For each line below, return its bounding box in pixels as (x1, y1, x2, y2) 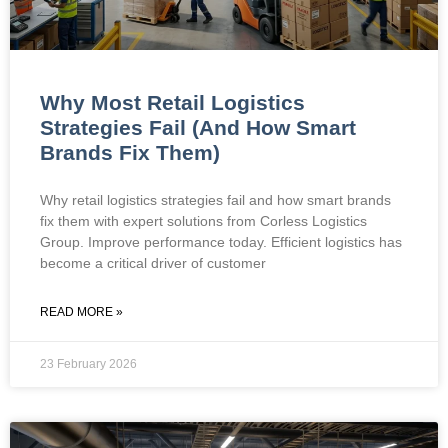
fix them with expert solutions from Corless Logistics (40, 212, 367, 229)
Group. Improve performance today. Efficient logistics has (40, 233, 402, 250)
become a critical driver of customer (40, 254, 266, 271)
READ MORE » (40, 304, 123, 319)
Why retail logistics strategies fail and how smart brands (40, 191, 391, 208)
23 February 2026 (40, 356, 137, 371)
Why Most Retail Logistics (40, 90, 305, 114)
